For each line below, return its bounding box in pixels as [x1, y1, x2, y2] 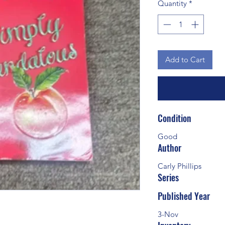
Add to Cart [165, 54, 205, 64]
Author [158, 141, 181, 155]
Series [158, 171, 179, 184]
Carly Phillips [158, 161, 201, 171]
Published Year [158, 189, 210, 203]
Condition [158, 111, 191, 125]
